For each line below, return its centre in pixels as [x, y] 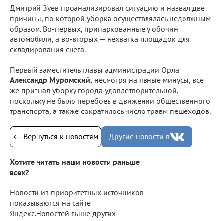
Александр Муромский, [51, 80]
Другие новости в [139, 136]
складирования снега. [48, 49]
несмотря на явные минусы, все [148, 80]
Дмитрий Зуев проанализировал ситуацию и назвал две [107, 8]
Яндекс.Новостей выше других [63, 213]
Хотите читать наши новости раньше [75, 162]
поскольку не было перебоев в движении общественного [110, 100]
